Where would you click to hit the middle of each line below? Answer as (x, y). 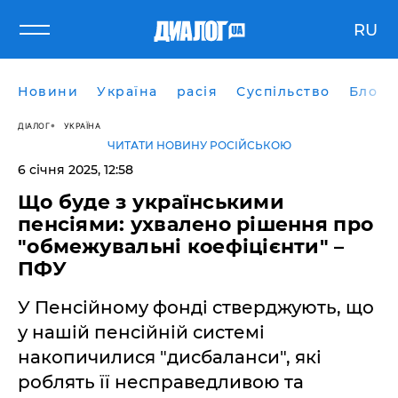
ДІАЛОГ (34, 125)
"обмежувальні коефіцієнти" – (181, 247)
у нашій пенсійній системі (141, 332)
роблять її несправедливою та (161, 382)
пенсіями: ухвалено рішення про (196, 224)
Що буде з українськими (151, 202)
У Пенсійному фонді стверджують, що (196, 307)
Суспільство (283, 92)
